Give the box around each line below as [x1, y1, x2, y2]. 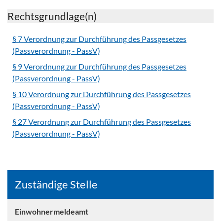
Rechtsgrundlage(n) [7, 10, 97, 22]
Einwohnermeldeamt [15, 207, 88, 216]
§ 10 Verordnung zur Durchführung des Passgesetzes [12, 89, 191, 99]
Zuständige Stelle [15, 178, 98, 191]
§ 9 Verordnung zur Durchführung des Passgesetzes [12, 62, 186, 71]
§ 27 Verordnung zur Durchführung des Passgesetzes [12, 117, 191, 126]
